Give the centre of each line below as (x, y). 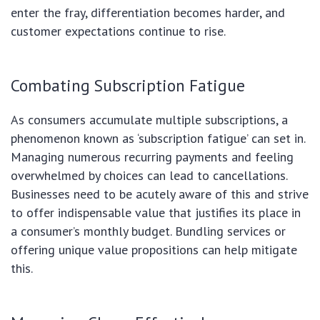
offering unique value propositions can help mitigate (154, 250)
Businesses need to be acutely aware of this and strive (160, 194)
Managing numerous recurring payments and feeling (152, 157)
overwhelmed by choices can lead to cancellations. (149, 176)
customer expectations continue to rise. (118, 31)
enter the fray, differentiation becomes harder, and (148, 13)
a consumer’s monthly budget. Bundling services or (148, 231)
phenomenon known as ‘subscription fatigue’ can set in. (158, 139)
